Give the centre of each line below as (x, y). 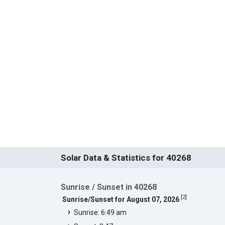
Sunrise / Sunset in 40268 (108, 187)
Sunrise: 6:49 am (100, 212)
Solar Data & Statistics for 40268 (126, 157)
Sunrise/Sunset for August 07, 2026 (121, 199)
